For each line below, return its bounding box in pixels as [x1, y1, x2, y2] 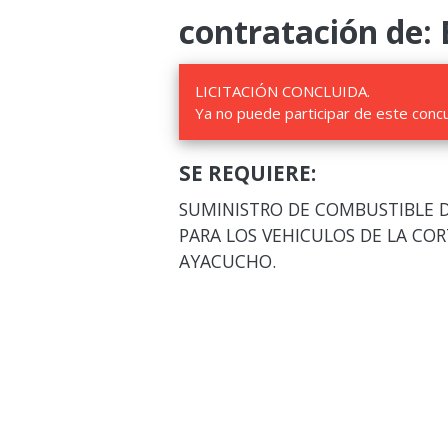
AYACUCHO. [178, 249, 276, 273]
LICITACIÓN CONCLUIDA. [194, 81, 370, 101]
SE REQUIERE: [178, 159, 316, 187]
